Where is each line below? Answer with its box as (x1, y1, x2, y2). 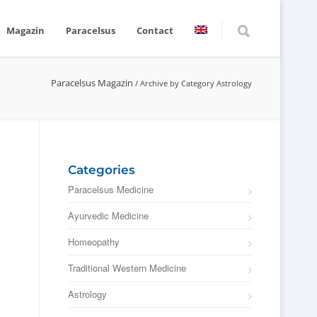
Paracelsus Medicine (68, 183, 154, 196)
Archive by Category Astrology (140, 78, 252, 88)
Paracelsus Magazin (51, 76, 133, 89)
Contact (137, 24, 173, 37)
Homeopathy (68, 235, 120, 248)
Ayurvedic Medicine (68, 209, 149, 222)
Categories (68, 163, 135, 177)
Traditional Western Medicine (68, 261, 186, 275)
